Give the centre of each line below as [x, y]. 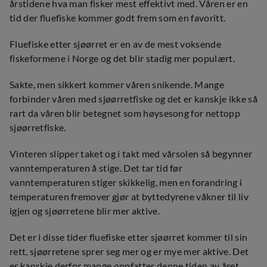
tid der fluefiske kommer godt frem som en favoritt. [119, 18]
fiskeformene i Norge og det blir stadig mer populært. [123, 58]
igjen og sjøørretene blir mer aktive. [86, 211]
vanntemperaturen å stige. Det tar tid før [96, 168]
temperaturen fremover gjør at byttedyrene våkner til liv [129, 196]
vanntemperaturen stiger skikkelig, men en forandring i [126, 182]
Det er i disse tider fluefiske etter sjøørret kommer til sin [129, 237]
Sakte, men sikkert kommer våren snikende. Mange [117, 84]
